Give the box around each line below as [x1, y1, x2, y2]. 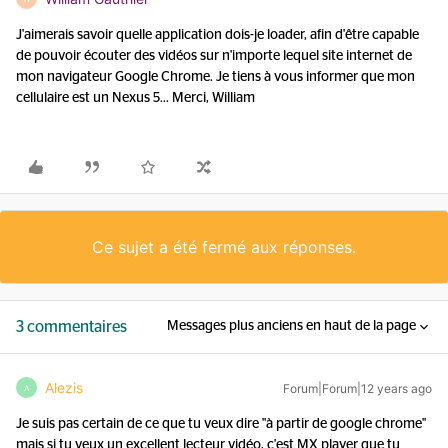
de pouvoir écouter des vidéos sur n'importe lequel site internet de [16, 49, 412, 63]
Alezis [45, 379, 83, 396]
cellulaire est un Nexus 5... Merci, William [16, 91, 255, 105]
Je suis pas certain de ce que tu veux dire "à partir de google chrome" [16, 417, 426, 431]
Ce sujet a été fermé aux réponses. [92, 237, 356, 257]
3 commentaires [16, 319, 127, 335]
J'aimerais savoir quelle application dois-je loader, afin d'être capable [16, 28, 419, 42]
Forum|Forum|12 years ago [283, 381, 432, 396]
